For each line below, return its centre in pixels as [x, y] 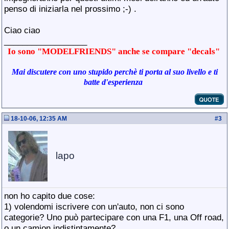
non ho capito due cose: [50, 196]
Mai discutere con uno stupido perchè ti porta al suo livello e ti [114, 72]
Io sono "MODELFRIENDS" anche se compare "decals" [114, 51]
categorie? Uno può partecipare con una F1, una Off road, [114, 217]
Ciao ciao [22, 30]
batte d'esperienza [113, 82]
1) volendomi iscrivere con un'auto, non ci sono [94, 207]
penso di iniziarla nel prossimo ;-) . [70, 9]
